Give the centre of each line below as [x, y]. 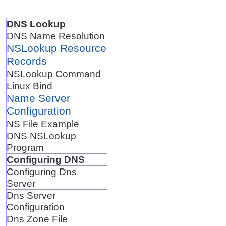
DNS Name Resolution [55, 36]
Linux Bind [29, 86]
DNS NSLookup [41, 135]
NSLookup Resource [56, 48]
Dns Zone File [37, 219]
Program [25, 147]
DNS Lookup [36, 23]
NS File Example [43, 123]
